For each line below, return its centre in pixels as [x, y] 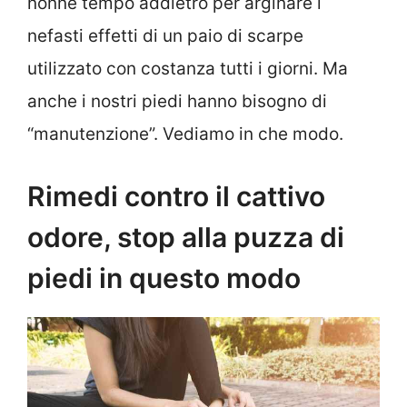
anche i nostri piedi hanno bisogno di [177, 101]
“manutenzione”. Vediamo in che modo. [185, 134]
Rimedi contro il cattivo [176, 197]
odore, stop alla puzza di [186, 238]
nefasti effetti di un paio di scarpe [165, 35]
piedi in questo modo [164, 278]
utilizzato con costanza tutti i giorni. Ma [188, 68]
